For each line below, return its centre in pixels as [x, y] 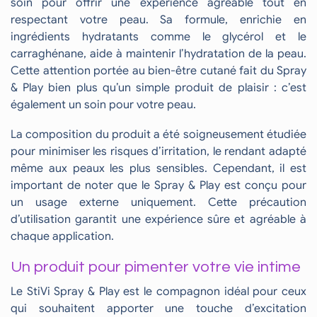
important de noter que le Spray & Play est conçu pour [158, 186]
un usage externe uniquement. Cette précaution [158, 203]
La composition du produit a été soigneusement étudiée [158, 135]
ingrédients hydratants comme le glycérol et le [158, 36]
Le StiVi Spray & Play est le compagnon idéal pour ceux [158, 291]
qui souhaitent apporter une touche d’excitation [158, 308]
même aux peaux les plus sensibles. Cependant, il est [158, 169]
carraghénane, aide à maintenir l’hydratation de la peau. [158, 53]
